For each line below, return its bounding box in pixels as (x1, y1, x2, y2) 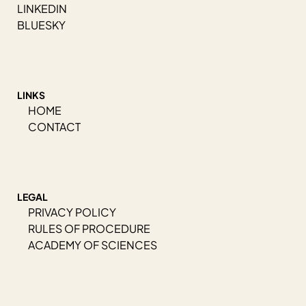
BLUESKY (17, 18, 66, 33)
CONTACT (28, 120, 81, 135)
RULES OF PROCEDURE (28, 221, 150, 236)
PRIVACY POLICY (28, 205, 116, 220)
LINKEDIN (17, 1, 67, 16)
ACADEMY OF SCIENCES (28, 238, 157, 253)
